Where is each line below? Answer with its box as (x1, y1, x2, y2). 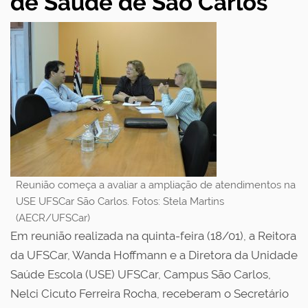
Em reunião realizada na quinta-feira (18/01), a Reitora (10, 229, 296, 243)
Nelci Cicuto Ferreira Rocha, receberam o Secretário (10, 287, 289, 300)
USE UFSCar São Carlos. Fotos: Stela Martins (16, 195, 224, 208)
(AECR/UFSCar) (16, 212, 90, 224)
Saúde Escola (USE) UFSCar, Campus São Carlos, (10, 267, 271, 281)
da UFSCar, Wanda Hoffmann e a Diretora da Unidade (10, 248, 298, 262)
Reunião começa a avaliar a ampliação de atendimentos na (16, 179, 296, 191)
